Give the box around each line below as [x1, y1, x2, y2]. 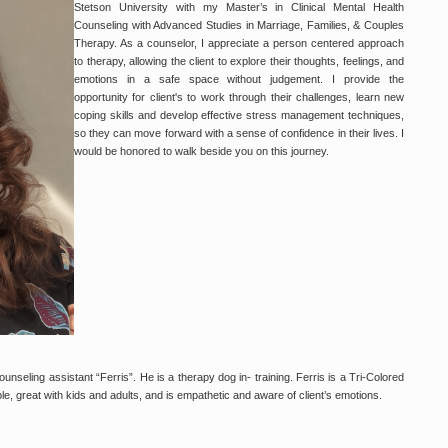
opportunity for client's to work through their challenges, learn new [74, 91, 404, 103]
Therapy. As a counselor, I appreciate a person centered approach [74, 37, 404, 49]
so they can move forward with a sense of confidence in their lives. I [74, 127, 404, 139]
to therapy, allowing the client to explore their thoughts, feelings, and [74, 55, 404, 67]
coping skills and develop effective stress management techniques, [74, 109, 404, 121]
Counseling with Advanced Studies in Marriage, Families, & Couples [74, 19, 404, 31]
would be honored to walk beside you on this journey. [74, 145, 329, 157]
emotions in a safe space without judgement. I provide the [74, 73, 404, 85]
